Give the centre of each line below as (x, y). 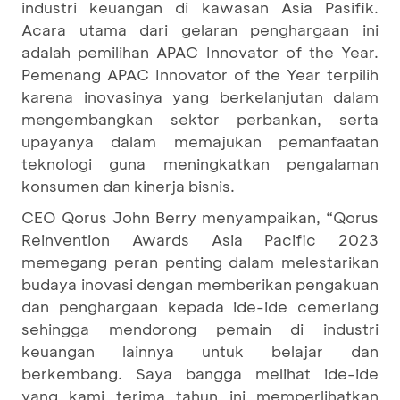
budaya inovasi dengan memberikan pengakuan (200, 284)
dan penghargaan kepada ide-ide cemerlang (200, 306)
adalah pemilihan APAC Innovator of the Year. (200, 52)
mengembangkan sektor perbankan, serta (200, 119)
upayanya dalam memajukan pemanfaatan (200, 141)
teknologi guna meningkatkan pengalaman (200, 163)
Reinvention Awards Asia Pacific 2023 (200, 239)
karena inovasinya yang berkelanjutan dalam (200, 96)
